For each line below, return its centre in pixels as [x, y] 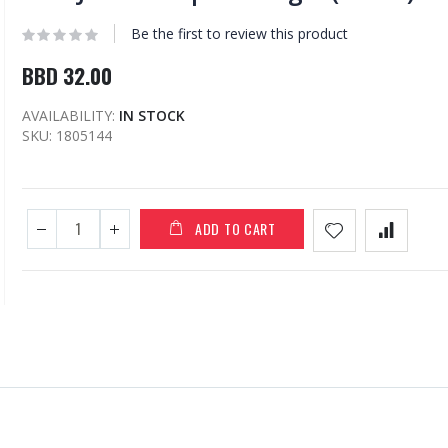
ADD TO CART [235, 229]
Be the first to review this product [239, 33]
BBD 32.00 [67, 76]
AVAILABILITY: [68, 116]
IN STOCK [151, 116]
